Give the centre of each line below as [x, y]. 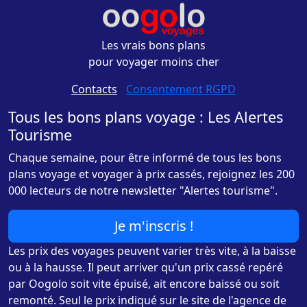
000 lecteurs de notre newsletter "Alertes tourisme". [143, 191]
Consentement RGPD [181, 89]
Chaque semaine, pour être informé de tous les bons [145, 158]
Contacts [94, 89]
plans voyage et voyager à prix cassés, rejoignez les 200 [151, 174]
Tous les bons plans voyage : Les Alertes [146, 117]
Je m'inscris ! [153, 226]
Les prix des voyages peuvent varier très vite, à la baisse [152, 251]
